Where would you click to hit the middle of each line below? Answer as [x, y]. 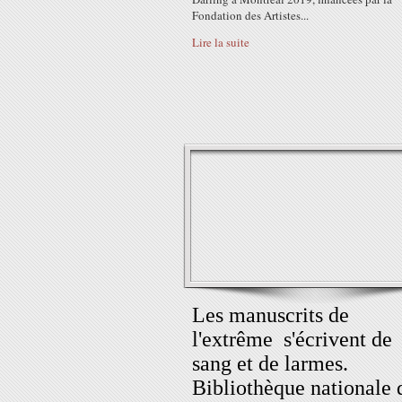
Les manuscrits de [271, 315]
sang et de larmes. [270, 363]
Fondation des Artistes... [250, 15]
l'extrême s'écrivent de [292, 339]
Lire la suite [221, 42]
